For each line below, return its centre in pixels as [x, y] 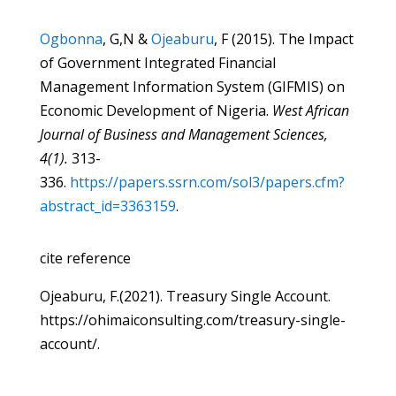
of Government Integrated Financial [157, 63]
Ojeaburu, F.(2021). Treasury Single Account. [185, 296]
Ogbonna [71, 39]
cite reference [85, 258]
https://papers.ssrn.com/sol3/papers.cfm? [207, 182]
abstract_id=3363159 [107, 206]
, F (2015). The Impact [283, 39]
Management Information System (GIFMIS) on [192, 87]
